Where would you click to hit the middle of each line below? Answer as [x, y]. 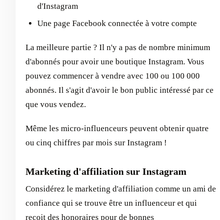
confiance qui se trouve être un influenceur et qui [111, 203]
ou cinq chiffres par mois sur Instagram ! [96, 142]
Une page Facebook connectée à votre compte [117, 23]
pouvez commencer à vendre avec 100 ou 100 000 [113, 76]
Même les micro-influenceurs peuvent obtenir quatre [117, 128]
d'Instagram [58, 6]
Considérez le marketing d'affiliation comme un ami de [121, 189]
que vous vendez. [56, 104]
